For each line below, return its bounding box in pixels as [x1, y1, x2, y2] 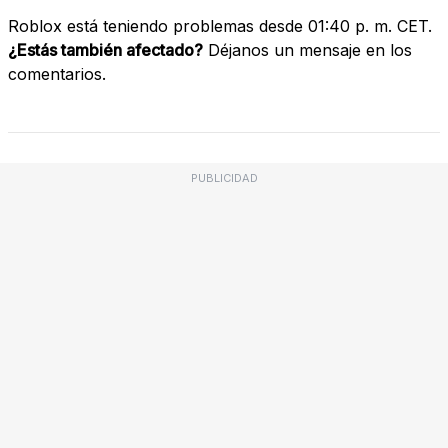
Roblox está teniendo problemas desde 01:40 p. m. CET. [8, 15, 432, 36]
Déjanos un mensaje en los [203, 39, 412, 60]
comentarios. [8, 63, 106, 84]
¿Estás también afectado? [8, 39, 203, 60]
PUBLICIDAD [190, 170, 258, 185]
